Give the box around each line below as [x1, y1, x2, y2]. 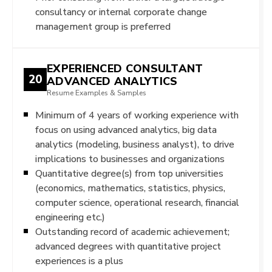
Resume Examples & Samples [47, 88, 146, 97]
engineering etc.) [35, 211, 105, 223]
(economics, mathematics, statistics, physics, [35, 182, 225, 194]
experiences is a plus [35, 254, 123, 267]
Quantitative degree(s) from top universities [35, 167, 223, 179]
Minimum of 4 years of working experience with [35, 109, 239, 121]
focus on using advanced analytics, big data [35, 123, 217, 135]
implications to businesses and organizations [35, 152, 225, 165]
